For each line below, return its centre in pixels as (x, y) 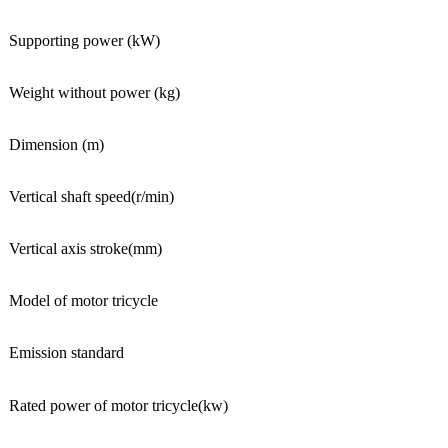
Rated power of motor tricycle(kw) (118, 405)
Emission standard (66, 352)
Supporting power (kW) (84, 40)
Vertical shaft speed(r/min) (91, 196)
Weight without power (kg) (94, 92)
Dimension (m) (56, 144)
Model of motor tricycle (83, 300)
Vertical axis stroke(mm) (85, 248)
